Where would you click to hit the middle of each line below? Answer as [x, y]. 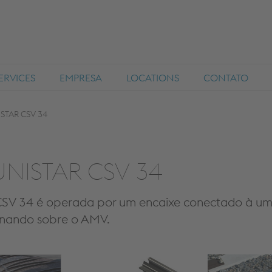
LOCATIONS [153, 78]
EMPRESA [81, 78]
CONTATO [226, 78]
